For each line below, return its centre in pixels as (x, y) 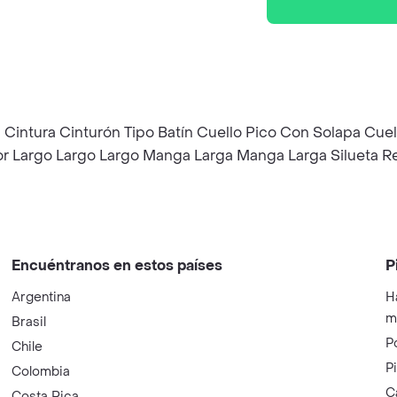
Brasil (29, 322)
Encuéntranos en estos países (117, 265)
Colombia (41, 372)
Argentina (42, 297)
